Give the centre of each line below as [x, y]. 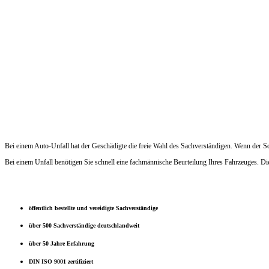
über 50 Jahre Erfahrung [62, 244]
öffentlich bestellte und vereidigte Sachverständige [93, 208]
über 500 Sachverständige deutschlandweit [84, 226]
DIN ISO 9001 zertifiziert [61, 261]
